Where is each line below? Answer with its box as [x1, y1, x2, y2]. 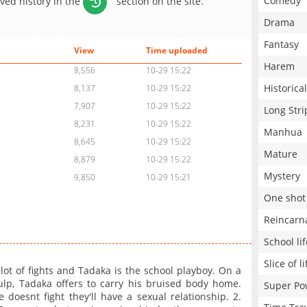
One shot [264, 191, 306, 204]
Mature [264, 147, 297, 160]
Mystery [264, 169, 300, 182]
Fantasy [264, 38, 299, 51]
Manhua [264, 125, 302, 138]
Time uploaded [145, 45, 208, 57]
